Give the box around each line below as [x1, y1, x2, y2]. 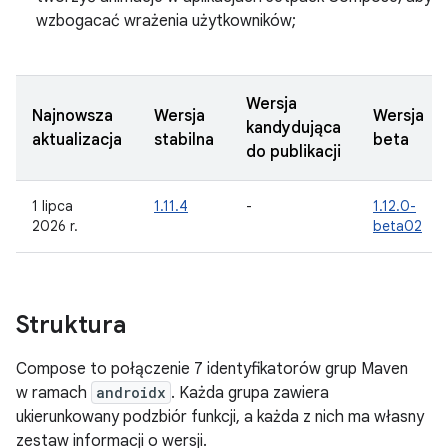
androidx [96, 383, 166, 402]
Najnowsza [32, 106, 113, 126]
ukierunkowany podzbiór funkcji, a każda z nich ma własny [16, 407, 424, 427]
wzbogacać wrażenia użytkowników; [36, 11, 296, 31]
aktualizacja [32, 130, 122, 150]
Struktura [16, 310, 126, 340]
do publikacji [246, 142, 341, 162]
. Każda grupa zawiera [171, 383, 329, 403]
